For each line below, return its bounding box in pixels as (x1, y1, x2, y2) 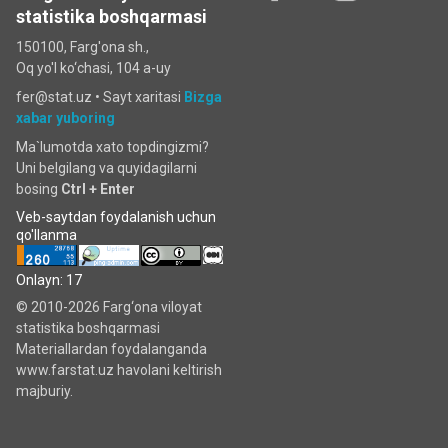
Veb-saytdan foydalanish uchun (16, 208, 216, 225)
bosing (16, 180, 61, 197)
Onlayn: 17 (16, 272, 82, 288)
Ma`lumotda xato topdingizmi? (16, 138, 209, 155)
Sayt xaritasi (103, 88, 181, 105)
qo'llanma (16, 226, 77, 243)
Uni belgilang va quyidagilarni (16, 159, 197, 176)
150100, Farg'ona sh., (16, 38, 149, 55)
